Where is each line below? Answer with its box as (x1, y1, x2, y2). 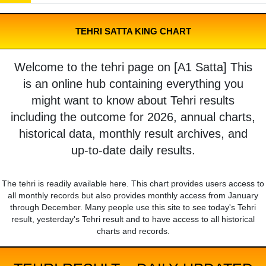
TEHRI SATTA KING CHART (75, 26, 191, 37)
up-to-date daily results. (71, 144, 195, 157)
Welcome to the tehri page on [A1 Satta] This (14, 61, 252, 74)
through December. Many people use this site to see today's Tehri (10, 202, 256, 213)
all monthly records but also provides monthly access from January (8, 191, 258, 201)
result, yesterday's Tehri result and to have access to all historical (11, 214, 255, 224)
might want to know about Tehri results (31, 94, 235, 107)
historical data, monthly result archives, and (18, 127, 248, 141)
